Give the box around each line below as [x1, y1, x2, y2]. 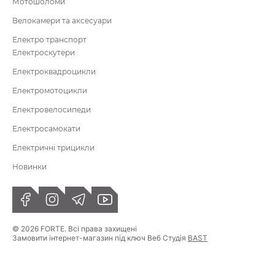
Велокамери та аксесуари [12, 15, 112, 25]
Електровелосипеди [12, 104, 91, 114]
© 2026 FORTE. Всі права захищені [12, 223, 137, 233]
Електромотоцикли [12, 85, 87, 95]
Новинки [12, 161, 47, 171]
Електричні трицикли [12, 142, 95, 152]
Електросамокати [12, 123, 80, 133]
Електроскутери [12, 47, 75, 57]
